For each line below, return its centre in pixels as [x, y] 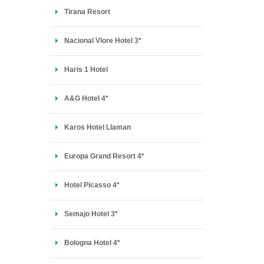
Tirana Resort [87, 12]
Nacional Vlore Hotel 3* [103, 41]
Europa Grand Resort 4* [104, 156]
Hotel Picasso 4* [92, 185]
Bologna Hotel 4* [92, 243]
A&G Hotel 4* [86, 98]
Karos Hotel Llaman [97, 127]
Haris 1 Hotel [86, 70]
